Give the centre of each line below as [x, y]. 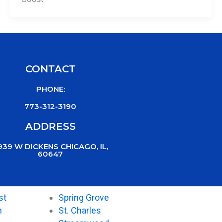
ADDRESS [50, 126]
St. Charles [80, 211]
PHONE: [50, 89]
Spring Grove [83, 198]
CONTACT [50, 69]
